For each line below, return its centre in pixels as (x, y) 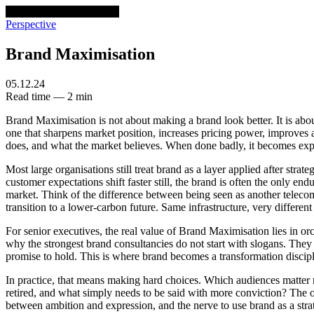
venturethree (34, 12)
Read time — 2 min (49, 96)
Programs (98, 12)
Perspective (31, 24)
